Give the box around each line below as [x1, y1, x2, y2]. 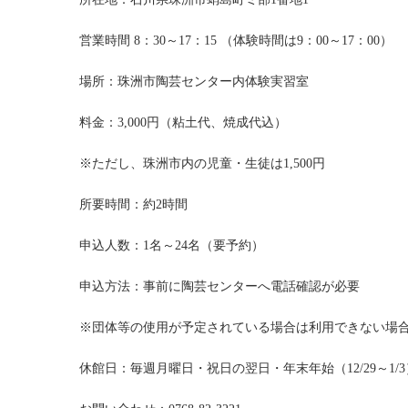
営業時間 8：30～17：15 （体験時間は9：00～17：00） [79, 33, 393, 47]
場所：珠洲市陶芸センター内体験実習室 [79, 74, 309, 88]
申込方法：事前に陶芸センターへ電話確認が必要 [79, 279, 360, 293]
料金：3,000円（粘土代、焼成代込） [79, 115, 287, 129]
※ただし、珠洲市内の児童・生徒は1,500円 [79, 156, 325, 170]
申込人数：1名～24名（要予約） [79, 238, 264, 252]
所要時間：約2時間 [79, 197, 188, 211]
